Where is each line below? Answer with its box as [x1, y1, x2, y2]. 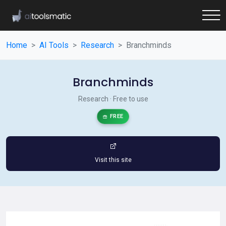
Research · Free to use [78, 95, 148, 103]
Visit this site [94, 156, 132, 163]
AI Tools [39, 40, 69, 50]
